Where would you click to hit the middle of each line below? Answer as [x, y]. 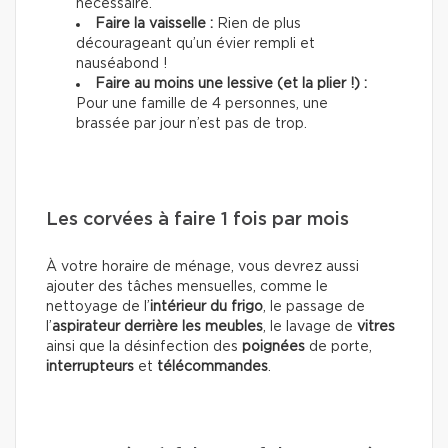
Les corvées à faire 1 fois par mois [197, 219]
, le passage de [314, 306]
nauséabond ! [121, 63]
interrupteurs [90, 366]
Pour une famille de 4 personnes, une [202, 103]
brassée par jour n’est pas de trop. [191, 123]
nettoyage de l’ [98, 306]
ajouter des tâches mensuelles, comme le [187, 286]
